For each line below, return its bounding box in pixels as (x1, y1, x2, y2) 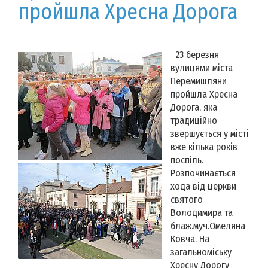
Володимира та (170, 206, 233, 218)
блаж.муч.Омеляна (170, 220, 245, 232)
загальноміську (170, 246, 232, 258)
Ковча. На (170, 233, 209, 245)
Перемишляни (170, 75, 227, 87)
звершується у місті (170, 127, 249, 139)
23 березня (170, 48, 219, 60)
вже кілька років (170, 141, 237, 153)
